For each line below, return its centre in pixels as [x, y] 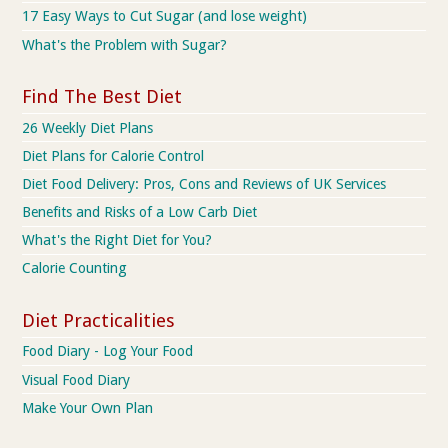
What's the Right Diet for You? [117, 240]
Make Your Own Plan [88, 407]
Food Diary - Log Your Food [108, 351]
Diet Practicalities [99, 321]
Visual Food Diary [76, 379]
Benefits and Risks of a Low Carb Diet [140, 212]
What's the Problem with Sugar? [125, 44]
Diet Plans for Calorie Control [113, 155]
